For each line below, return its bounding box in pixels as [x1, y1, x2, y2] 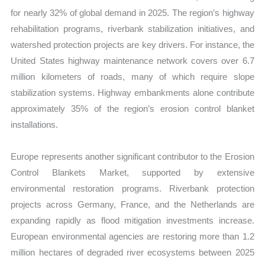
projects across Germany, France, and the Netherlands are [11, 199, 254, 209]
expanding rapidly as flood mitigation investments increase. [11, 215, 254, 225]
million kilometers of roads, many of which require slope [11, 72, 254, 82]
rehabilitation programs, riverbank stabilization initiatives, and [11, 24, 254, 34]
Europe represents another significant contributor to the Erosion [11, 151, 254, 161]
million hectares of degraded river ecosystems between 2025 [11, 247, 254, 257]
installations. [11, 119, 59, 130]
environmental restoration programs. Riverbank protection [11, 183, 254, 193]
